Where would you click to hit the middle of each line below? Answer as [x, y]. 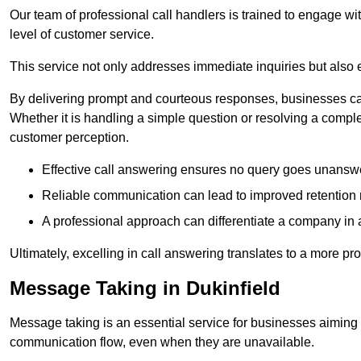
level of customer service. [82, 35]
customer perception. [69, 138]
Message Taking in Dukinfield [145, 288]
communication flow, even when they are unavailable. [162, 342]
